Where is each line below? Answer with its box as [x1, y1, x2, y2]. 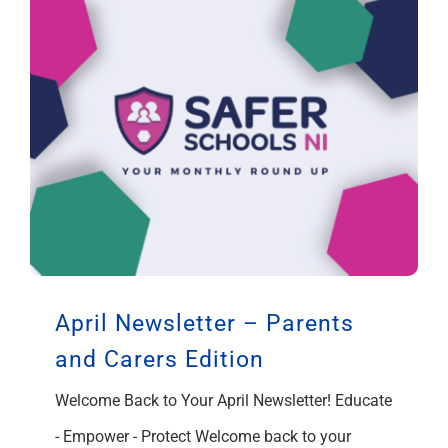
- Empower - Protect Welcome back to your [55, 426, 351, 446]
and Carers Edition [55, 345, 264, 373]
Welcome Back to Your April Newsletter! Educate [55, 390, 392, 410]
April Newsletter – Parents [55, 309, 354, 337]
